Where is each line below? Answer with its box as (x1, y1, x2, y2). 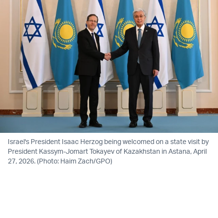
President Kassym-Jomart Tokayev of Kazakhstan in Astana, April (8, 146, 207, 155)
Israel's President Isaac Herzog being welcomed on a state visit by (8, 137, 209, 145)
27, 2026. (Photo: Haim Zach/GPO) (8, 156, 112, 165)
